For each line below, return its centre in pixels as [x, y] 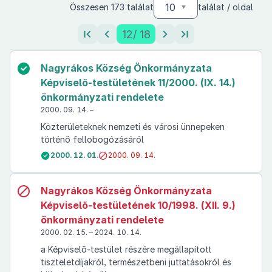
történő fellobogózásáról [92, 139]
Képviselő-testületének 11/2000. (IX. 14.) [138, 83]
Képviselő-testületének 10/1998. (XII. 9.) [138, 205]
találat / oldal [226, 7]
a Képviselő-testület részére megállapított [126, 249]
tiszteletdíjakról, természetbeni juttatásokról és [136, 262]
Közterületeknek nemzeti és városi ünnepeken [133, 127]
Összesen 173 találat [112, 7]
